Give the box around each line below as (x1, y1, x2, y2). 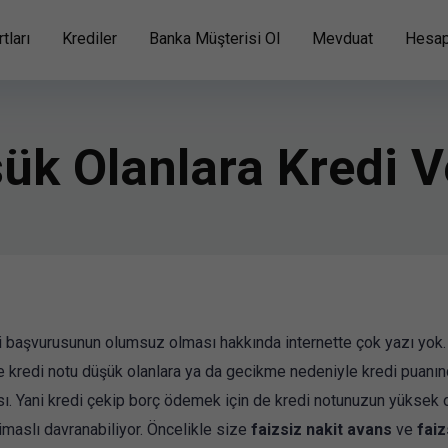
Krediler (62, 29, 117, 48)
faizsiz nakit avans (251, 420, 396, 439)
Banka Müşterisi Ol (149, 29, 280, 48)
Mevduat (312, 29, 373, 48)
